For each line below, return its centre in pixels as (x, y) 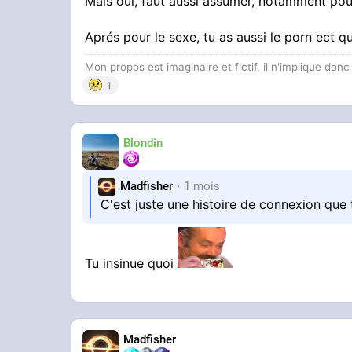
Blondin (143, 143)
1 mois (202, 187)
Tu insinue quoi (132, 263)
